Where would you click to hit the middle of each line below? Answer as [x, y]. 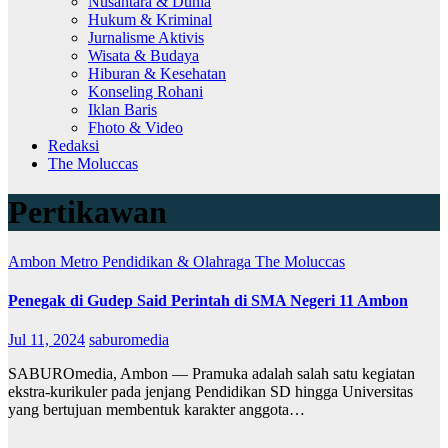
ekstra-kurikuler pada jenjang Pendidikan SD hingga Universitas [210, 392]
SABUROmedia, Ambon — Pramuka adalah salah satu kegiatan [211, 374]
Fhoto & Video [135, 127]
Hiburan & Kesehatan [157, 73]
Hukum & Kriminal [150, 19]
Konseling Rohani [145, 91]
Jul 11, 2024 [46, 340]
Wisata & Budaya [143, 55]
